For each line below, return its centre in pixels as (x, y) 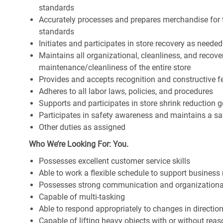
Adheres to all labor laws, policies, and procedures (126, 92)
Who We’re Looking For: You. (79, 144)
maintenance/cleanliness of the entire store (115, 68)
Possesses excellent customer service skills (114, 161)
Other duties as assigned (82, 127)
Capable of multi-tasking (82, 197)
